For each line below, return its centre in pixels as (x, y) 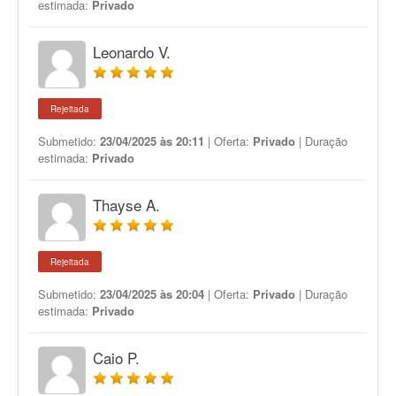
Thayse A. (126, 205)
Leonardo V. (132, 52)
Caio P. (116, 358)
